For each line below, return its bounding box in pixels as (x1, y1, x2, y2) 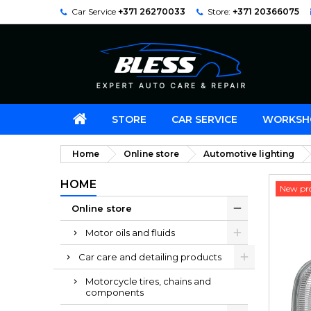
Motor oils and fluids (85, 227, 175, 238)
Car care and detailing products (78, 251, 221, 262)
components (85, 287, 144, 298)
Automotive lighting (203, 149, 294, 159)
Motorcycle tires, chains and (85, 276, 211, 287)
